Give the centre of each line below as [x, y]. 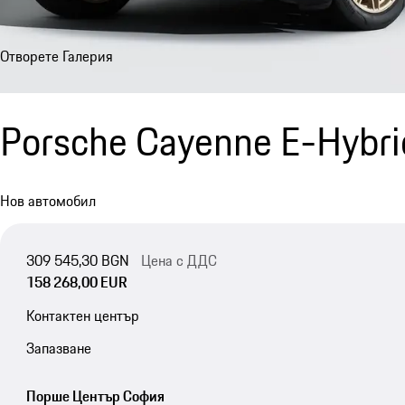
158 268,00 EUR [76, 282]
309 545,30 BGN [77, 260]
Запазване [58, 348]
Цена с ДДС [179, 260]
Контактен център [82, 315]
